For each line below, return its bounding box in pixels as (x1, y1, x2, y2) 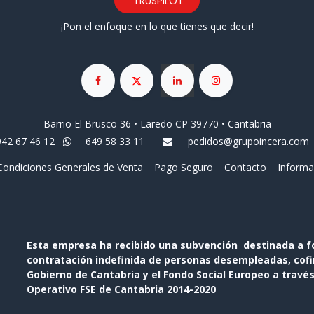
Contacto (224, 161, 266, 175)
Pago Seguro (153, 161, 213, 175)
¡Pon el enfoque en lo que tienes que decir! (60, 19, 254, 33)
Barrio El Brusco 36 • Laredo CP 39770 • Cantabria (43, 117, 271, 131)
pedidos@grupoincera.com (187, 135, 309, 149)
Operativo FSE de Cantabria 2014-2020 (26, 282, 216, 296)
